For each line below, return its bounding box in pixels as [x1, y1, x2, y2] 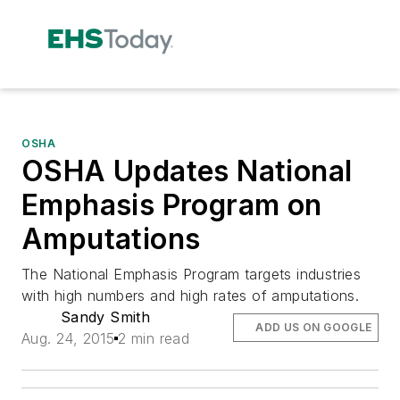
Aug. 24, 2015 [21, 329, 115, 347]
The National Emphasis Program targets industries [21, 264, 362, 283]
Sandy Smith [60, 307, 151, 326]
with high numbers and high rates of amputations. [21, 286, 360, 304]
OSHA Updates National [21, 153, 353, 188]
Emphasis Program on [21, 187, 322, 222]
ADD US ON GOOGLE [255, 320, 372, 334]
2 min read [118, 329, 190, 347]
